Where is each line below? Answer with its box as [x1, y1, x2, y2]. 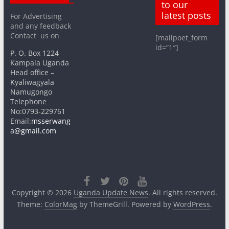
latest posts [162, 9, 212, 21]
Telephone [10, 96, 47, 106]
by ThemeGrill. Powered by [77, 199, 173, 209]
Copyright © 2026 [11, 187, 74, 197]
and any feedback [10, 20, 71, 31]
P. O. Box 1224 [10, 48, 59, 58]
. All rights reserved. [148, 187, 217, 197]
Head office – [10, 67, 54, 77]
